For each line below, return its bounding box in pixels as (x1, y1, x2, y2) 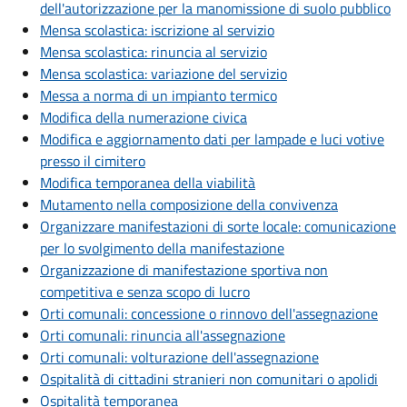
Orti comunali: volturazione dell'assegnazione (40, 346, 319, 369)
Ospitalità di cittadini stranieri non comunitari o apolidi (40, 368, 378, 391)
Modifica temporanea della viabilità (40, 172, 255, 194)
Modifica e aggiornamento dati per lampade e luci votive (40, 128, 384, 151)
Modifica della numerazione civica (40, 106, 247, 129)
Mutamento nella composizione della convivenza (40, 194, 338, 216)
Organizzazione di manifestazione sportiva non (40, 259, 328, 282)
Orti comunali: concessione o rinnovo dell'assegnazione (40, 303, 378, 325)
